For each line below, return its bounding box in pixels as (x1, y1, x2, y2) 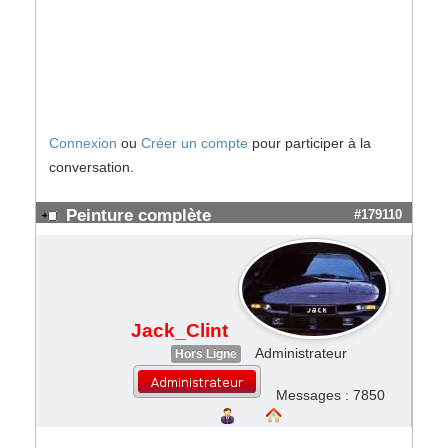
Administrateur (254, 345, 347, 361)
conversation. (49, 159, 134, 175)
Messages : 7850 (276, 387, 385, 403)
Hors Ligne (174, 347, 237, 361)
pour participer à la (248, 135, 371, 151)
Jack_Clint (131, 320, 228, 341)
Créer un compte (141, 135, 248, 151)
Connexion (49, 135, 117, 151)
